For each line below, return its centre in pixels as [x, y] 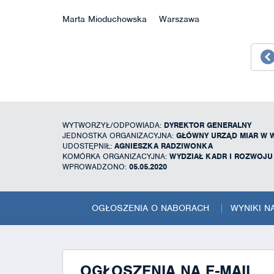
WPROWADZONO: [96, 166]
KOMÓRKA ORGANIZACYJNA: [116, 156]
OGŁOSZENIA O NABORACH [150, 208]
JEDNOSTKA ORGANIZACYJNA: [119, 135]
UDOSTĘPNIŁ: [88, 146]
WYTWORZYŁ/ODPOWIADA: [113, 125]
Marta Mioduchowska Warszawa [131, 19]
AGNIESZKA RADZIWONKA [164, 146]
